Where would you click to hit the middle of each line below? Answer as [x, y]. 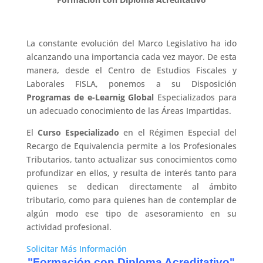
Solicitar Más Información [76, 249]
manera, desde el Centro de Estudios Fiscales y [131, 70]
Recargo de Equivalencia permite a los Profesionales [131, 146]
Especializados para [195, 97]
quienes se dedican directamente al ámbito [131, 186]
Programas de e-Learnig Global [90, 97]
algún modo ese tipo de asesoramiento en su [131, 213]
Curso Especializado [81, 132]
